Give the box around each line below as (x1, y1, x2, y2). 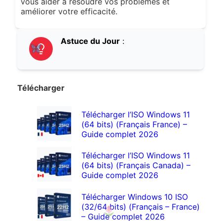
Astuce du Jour (60, 36, 120, 46)
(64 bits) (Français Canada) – (81, 160, 191, 171)
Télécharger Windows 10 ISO (81, 191, 188, 202)
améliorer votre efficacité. (20, 6, 117, 16)
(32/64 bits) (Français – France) (81, 201, 200, 212)
